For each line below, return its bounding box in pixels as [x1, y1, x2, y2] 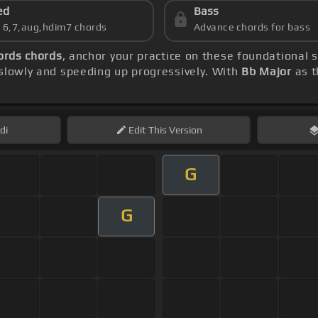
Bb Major [241, 65, 292, 79]
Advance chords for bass [193, 21, 311, 33]
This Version [146, 124, 202, 136]
